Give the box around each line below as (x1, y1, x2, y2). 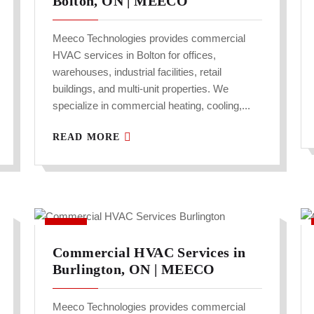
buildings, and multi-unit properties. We (53, 83, 228, 95)
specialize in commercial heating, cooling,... (53, 100, 250, 112)
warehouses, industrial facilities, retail (53, 66, 221, 78)
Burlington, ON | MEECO (53, 261, 215, 278)
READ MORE (53, 132, 124, 143)
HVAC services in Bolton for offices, (53, 49, 216, 62)
